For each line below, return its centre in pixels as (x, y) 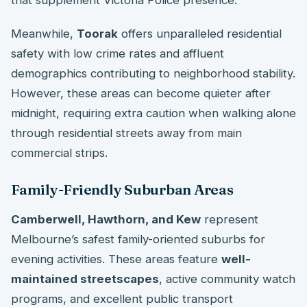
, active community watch (227, 279)
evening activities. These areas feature (116, 259)
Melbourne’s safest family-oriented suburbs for (138, 240)
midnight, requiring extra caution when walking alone (153, 113)
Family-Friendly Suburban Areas (122, 190)
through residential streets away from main (126, 133)
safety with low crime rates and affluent (118, 54)
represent (230, 220)
